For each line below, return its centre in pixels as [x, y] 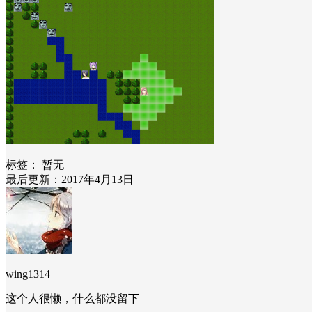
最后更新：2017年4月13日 [70, 179]
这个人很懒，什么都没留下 [72, 298]
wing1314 [28, 274]
